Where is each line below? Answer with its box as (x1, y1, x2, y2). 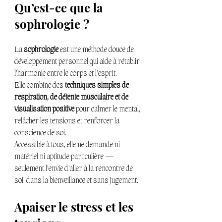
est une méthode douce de (58, 46, 135, 55)
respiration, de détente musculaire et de (14, 93, 130, 103)
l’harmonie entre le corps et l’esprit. (14, 69, 117, 79)
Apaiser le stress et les (14, 199, 136, 215)
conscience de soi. (14, 129, 66, 138)
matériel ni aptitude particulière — (14, 153, 115, 162)
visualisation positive (14, 105, 74, 114)
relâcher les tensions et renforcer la (14, 117, 121, 126)
